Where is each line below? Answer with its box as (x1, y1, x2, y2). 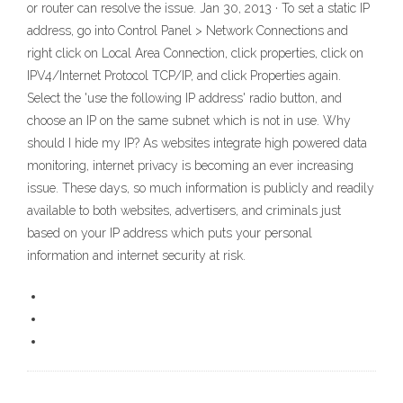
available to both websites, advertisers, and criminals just (27, 203, 341, 219)
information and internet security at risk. (27, 248, 246, 264)
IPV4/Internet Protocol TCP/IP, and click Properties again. (27, 68, 341, 84)
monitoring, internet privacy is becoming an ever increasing (27, 158, 354, 174)
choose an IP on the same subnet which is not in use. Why (27, 113, 351, 129)
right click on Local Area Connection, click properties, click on (27, 46, 363, 61)
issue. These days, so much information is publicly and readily (27, 181, 374, 196)
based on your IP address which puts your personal (27, 226, 312, 241)
